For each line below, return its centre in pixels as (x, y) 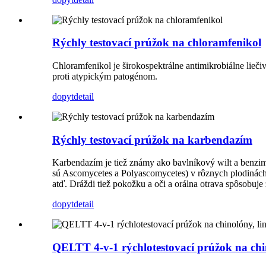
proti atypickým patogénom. (105, 76)
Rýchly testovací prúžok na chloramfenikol (157, 43)
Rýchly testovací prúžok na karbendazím (152, 140)
